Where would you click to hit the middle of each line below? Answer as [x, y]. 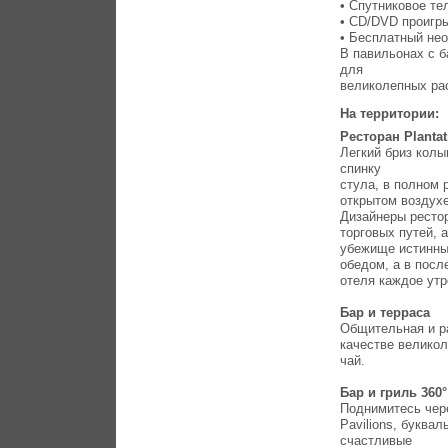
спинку [361, 168]
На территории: [392, 113]
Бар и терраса [385, 312]
